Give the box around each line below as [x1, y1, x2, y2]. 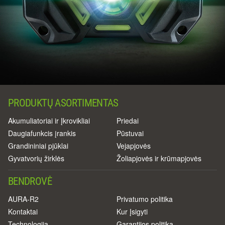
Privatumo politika [117, 193, 173, 204]
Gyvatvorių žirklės [8, 153, 64, 163]
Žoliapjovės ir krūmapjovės [117, 153, 201, 163]
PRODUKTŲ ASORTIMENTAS [8, 96, 119, 109]
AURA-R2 [8, 193, 39, 204]
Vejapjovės [117, 140, 151, 151]
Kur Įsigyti [117, 206, 148, 216]
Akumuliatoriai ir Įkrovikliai [8, 115, 90, 126]
